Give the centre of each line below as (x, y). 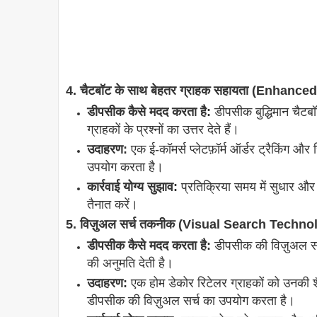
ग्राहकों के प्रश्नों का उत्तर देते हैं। (163, 130)
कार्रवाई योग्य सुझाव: (132, 187)
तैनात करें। (113, 205)
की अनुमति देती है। (130, 264)
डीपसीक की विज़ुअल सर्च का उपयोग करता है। (191, 301)
